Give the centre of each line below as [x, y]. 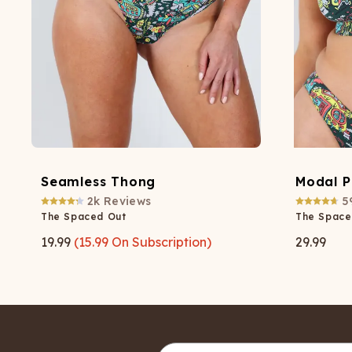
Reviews [128, 202]
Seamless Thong [99, 182]
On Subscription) [160, 242]
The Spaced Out [84, 217]
